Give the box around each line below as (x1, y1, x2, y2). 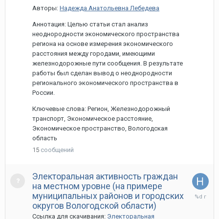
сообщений (41, 146, 74, 153)
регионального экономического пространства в (32, 79, 178, 87)
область (32, 134, 57, 142)
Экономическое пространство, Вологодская (32, 125, 168, 132)
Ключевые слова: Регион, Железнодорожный (32, 105, 170, 112)
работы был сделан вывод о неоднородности (32, 69, 172, 77)
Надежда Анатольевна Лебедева (60, 4, 159, 12)
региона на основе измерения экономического (32, 40, 173, 47)
